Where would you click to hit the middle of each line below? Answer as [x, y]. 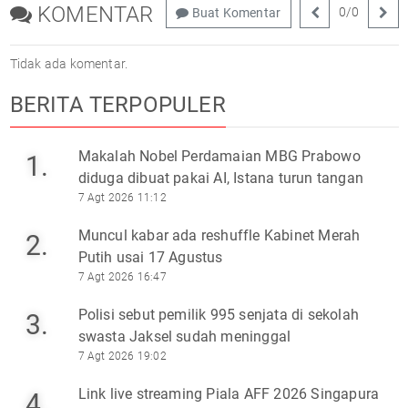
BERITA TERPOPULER [117, 104]
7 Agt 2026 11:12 [122, 197]
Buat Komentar [235, 12]
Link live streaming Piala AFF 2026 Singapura [229, 393]
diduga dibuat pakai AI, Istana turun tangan [221, 178]
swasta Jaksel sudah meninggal [184, 336]
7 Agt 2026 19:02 [122, 356]
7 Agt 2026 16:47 [122, 276]
